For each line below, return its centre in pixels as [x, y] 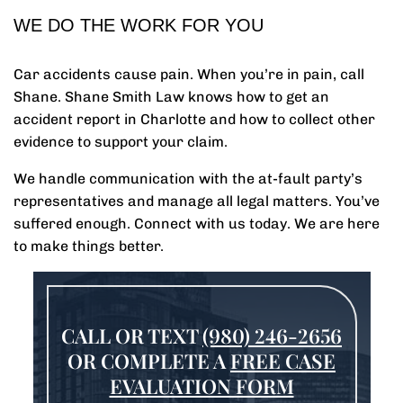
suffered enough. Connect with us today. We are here [197, 224]
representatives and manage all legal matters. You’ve [197, 201]
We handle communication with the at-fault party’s [188, 179]
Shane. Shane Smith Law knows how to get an [171, 97]
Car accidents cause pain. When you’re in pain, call [189, 74]
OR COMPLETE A [149, 361]
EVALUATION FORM [201, 386]
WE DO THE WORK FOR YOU [139, 25]
